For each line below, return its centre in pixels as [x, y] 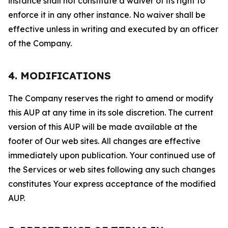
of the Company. [40, 43]
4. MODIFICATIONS [60, 76]
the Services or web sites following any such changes [112, 169]
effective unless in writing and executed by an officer [113, 29]
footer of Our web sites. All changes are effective [104, 141]
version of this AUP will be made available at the [103, 127]
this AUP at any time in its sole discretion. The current [111, 112]
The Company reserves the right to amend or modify [111, 98]
